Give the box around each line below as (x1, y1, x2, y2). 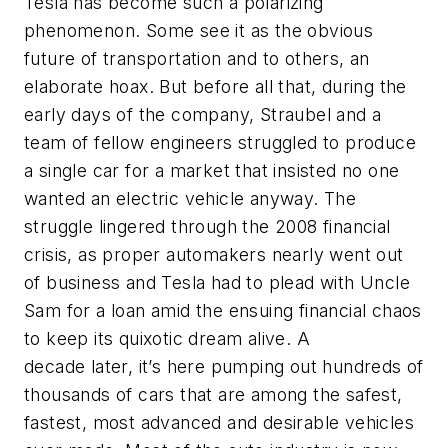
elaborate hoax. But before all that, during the (24, 75, 407, 97)
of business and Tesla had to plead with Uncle (24, 271, 410, 293)
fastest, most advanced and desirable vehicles (24, 411, 414, 433)
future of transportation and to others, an (24, 47, 370, 69)
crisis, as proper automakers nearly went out (24, 243, 404, 265)
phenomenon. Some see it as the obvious (24, 19, 374, 41)
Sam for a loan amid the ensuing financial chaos (24, 299, 422, 321)
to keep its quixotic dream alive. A (24, 327, 310, 349)
